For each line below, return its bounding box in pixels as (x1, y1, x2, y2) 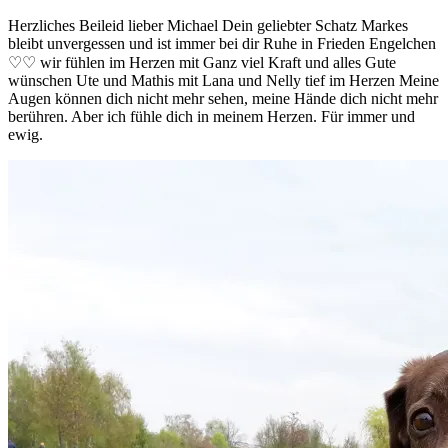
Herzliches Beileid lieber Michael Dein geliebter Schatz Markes (8, 17, 408, 35)
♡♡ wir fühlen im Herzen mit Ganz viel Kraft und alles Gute (8, 54, 396, 72)
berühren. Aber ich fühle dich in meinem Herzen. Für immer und (8, 108, 415, 126)
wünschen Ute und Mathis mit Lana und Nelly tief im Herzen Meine (8, 72, 439, 90)
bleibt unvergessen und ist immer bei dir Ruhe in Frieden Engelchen (8, 35, 436, 53)
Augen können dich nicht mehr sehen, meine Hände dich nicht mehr (8, 90, 438, 108)
